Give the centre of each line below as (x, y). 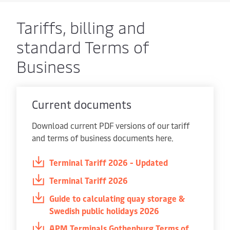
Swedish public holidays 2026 (104, 210)
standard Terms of (83, 46)
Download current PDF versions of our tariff (111, 125)
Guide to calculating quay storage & (117, 198)
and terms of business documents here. (103, 138)
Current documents (82, 104)
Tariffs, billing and (81, 27)
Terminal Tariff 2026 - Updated (109, 162)
